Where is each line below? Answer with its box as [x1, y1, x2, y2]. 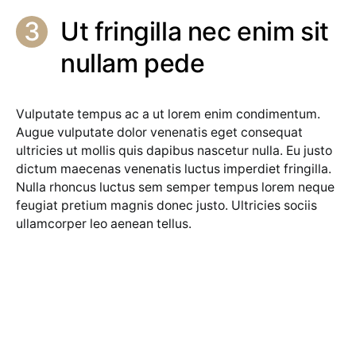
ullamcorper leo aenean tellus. [16, 216, 192, 231]
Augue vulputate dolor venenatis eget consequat [16, 125, 303, 140]
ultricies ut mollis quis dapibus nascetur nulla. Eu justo [16, 143, 332, 158]
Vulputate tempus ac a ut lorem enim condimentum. [16, 106, 320, 122]
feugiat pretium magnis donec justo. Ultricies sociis [16, 198, 317, 213]
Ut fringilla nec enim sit [60, 16, 330, 47]
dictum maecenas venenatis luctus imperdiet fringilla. [16, 161, 331, 176]
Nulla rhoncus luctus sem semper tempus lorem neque [16, 180, 335, 195]
